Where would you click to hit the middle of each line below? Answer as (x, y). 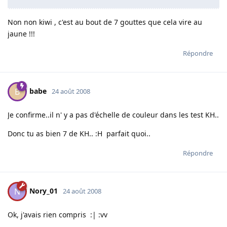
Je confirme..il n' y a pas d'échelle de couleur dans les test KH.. (113, 115)
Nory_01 (44, 191)
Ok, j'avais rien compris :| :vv (58, 215)
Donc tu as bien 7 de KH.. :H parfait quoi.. (79, 134)
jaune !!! (21, 34)
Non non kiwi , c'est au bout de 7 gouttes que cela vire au (105, 22)
